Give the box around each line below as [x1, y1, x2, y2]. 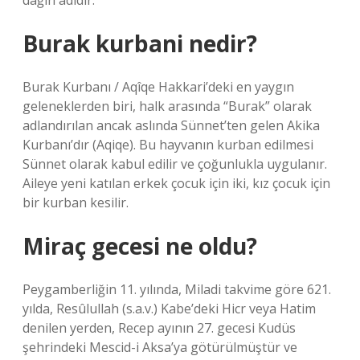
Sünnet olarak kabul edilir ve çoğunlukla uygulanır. [22, 155, 327, 173]
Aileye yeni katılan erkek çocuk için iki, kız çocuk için [22, 174, 330, 192]
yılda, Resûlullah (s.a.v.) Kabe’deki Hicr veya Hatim [22, 300, 316, 317]
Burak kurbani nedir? [22, 28, 257, 59]
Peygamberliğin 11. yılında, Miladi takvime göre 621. [22, 280, 331, 298]
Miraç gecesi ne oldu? [22, 231, 257, 261]
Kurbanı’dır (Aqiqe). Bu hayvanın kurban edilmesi [22, 136, 313, 153]
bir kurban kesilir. [22, 194, 129, 211]
